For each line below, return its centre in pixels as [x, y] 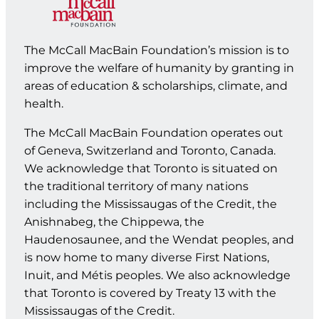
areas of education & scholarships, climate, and [156, 86]
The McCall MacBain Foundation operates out [153, 133]
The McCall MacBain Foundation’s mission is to [156, 51]
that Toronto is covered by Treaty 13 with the [150, 293]
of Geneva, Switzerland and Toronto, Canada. [150, 151]
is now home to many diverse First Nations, [146, 258]
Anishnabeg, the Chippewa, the [114, 222]
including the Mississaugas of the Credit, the [150, 204]
